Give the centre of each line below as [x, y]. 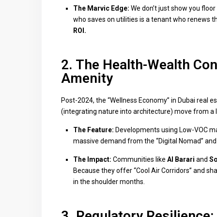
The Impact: [92, 159]
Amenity [87, 78]
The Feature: [93, 130]
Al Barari [181, 159]
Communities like [139, 159]
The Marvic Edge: [101, 8]
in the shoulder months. [109, 182]
